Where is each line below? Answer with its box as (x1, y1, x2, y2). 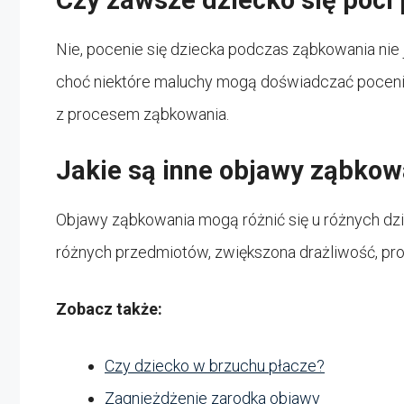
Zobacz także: (56, 298, 162, 318)
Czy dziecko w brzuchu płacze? (105, 355, 325, 375)
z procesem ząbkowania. (56, 104, 229, 124)
